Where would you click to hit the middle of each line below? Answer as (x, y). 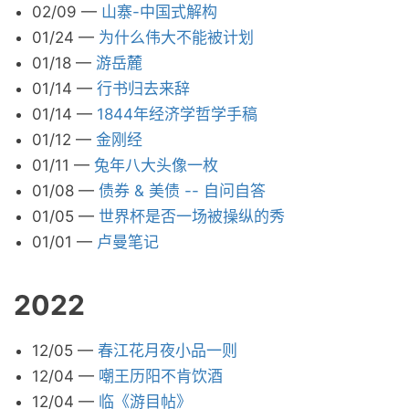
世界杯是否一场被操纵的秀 (192, 216)
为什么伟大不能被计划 (176, 37)
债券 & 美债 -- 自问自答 (182, 191)
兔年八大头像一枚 (156, 165)
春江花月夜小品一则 (168, 351)
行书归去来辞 (143, 89)
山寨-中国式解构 (159, 12)
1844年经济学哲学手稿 (177, 114)
